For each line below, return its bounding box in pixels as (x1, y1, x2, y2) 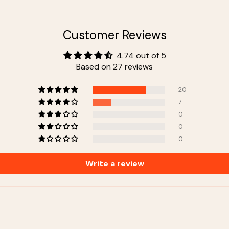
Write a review (85, 157, 144, 169)
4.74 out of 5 (116, 50, 166, 61)
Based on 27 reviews (76, 61, 153, 72)
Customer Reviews (62, 27, 167, 43)
